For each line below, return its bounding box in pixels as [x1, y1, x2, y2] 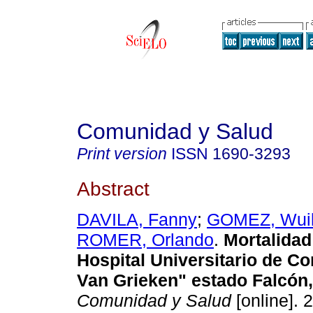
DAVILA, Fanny [77, 210, 197, 230]
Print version [77, 145, 167, 163]
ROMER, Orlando [77, 230, 214, 250]
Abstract [77, 177, 150, 200]
